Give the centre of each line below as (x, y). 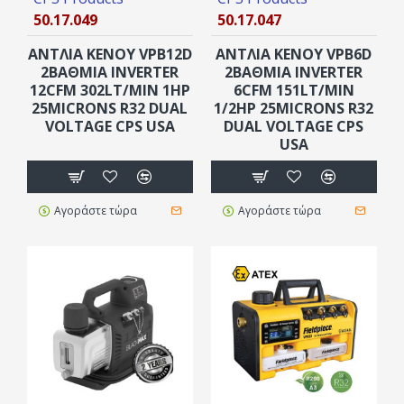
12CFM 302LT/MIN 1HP (110, 90)
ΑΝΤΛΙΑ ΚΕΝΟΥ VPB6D (294, 54)
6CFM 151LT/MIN (294, 90)
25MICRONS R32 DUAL (110, 108)
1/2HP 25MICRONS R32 (294, 108)
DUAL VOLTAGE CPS (294, 126)
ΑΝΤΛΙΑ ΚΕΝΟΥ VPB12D (110, 54)
